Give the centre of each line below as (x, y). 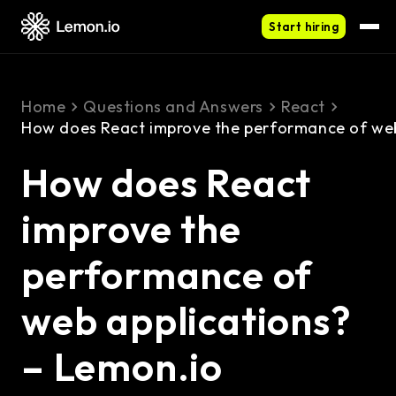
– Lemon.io (122, 366)
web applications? (187, 320)
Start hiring (304, 27)
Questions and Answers (174, 107)
